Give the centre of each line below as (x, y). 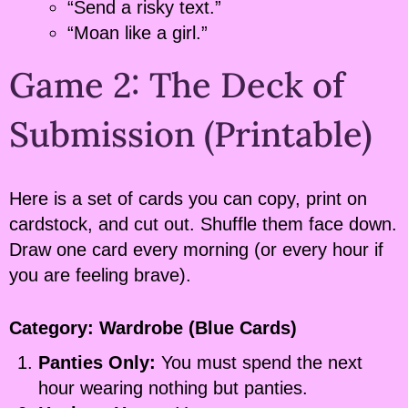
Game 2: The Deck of (177, 85)
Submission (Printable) (190, 134)
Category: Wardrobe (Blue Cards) (153, 328)
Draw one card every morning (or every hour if (196, 250)
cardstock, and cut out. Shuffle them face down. (203, 224)
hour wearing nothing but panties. (173, 388)
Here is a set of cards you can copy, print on (188, 199)
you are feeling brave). (100, 275)
